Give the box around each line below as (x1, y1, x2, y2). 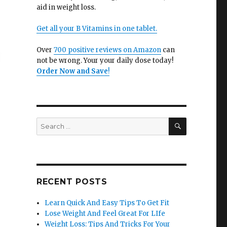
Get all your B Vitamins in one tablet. (36, 24, 157, 33)
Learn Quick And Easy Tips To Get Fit (45, 199, 170, 207)
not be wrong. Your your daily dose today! (36, 56, 173, 65)
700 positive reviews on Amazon (53, 46, 161, 54)
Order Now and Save (36, 67, 108, 75)
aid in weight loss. (36, 3, 96, 12)
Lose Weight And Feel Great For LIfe (45, 209, 166, 218)
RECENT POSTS (36, 177, 107, 186)
